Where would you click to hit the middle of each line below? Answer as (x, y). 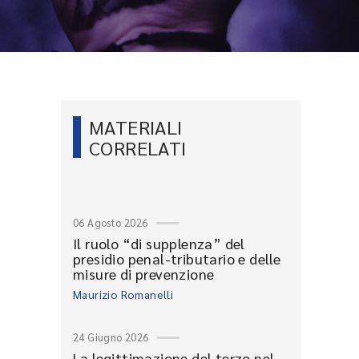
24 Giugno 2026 (111, 337)
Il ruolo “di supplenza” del (159, 243)
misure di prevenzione (144, 274)
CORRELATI (138, 147)
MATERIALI (136, 127)
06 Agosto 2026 (111, 222)
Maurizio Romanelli (123, 294)
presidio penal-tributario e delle (177, 258)
